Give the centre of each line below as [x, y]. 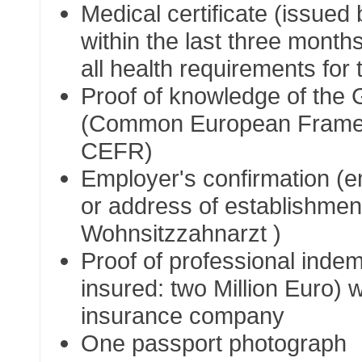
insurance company [183, 316]
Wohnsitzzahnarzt [174, 234]
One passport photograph [214, 343]
